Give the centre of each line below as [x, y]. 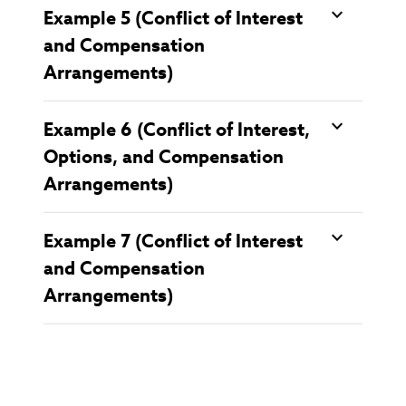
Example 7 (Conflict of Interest [173, 241]
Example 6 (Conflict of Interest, [177, 130]
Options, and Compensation [164, 157]
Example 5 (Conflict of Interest [173, 18]
